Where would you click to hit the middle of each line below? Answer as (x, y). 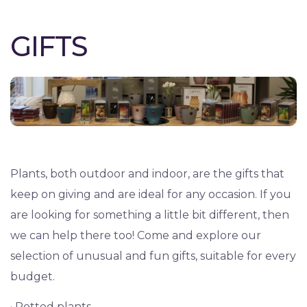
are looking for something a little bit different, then (150, 214)
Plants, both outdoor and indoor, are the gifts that (147, 173)
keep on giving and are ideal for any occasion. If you (151, 194)
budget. (33, 276)
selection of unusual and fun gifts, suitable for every (153, 256)
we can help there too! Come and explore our (136, 235)
